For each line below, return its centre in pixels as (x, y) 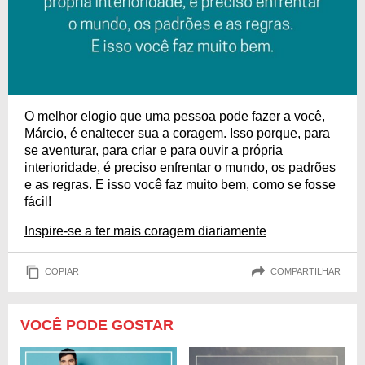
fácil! (38, 201)
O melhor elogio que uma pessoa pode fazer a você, (175, 116)
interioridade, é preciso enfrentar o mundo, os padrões (180, 167)
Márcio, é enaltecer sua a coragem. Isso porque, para (177, 133)
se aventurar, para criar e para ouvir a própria (154, 150)
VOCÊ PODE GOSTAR (97, 325)
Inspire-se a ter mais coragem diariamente (145, 231)
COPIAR (62, 272)
